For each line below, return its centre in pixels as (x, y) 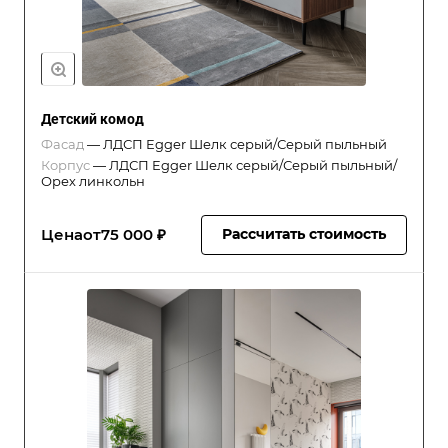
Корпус (65, 165)
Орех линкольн (93, 181)
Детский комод (92, 119)
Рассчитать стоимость (304, 234)
